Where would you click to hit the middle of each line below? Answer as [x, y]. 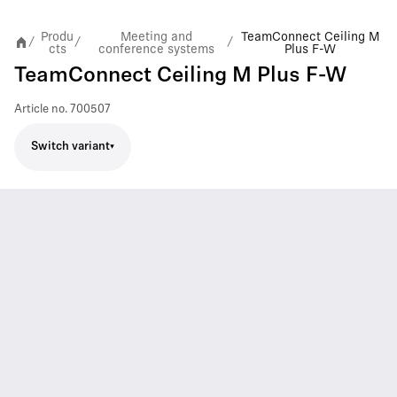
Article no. [41, 109]
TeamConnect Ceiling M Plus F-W [180, 76]
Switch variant [70, 147]
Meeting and [157, 36]
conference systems [157, 48]
